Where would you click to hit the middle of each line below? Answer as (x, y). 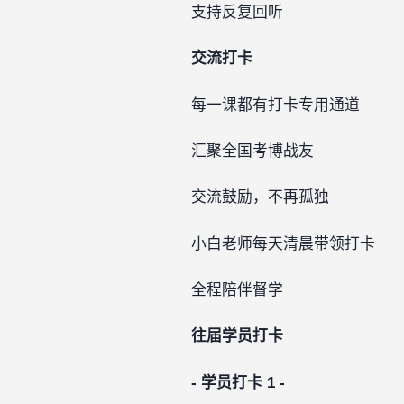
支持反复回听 (237, 13)
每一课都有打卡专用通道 (275, 105)
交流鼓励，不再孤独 (260, 197)
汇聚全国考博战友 (252, 151)
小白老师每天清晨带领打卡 (283, 243)
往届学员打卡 (237, 336)
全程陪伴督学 (237, 289)
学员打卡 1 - (241, 382)
